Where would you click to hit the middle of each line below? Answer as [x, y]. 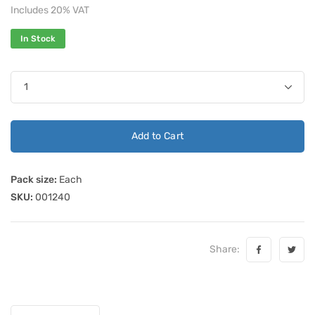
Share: [227, 249]
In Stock [38, 38]
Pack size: [34, 179]
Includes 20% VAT [50, 10]
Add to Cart [157, 136]
